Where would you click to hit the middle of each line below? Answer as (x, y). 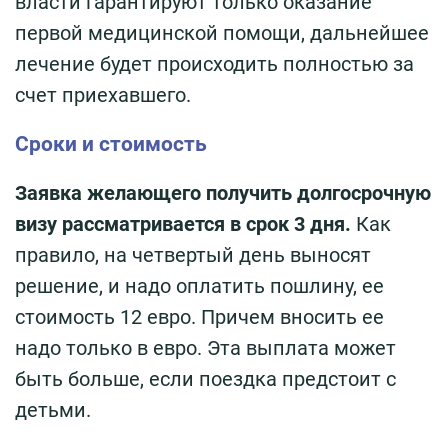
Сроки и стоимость (111, 144)
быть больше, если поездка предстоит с (205, 379)
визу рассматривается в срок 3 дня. (183, 224)
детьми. (53, 410)
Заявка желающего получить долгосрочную (223, 193)
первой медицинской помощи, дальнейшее (222, 33)
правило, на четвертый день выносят (193, 255)
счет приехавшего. (103, 95)
